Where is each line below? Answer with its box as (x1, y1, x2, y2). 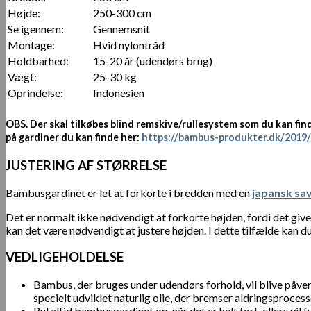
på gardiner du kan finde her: (6, 131, 142, 143)
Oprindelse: (8, 86, 63, 100)
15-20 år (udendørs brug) (93, 54, 212, 68)
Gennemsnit (93, 22, 150, 36)
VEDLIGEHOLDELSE (6, 249, 124, 265)
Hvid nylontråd (93, 38, 165, 52)
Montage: (8, 38, 55, 52)
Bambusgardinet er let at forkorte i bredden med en (6, 185, 250, 199)
